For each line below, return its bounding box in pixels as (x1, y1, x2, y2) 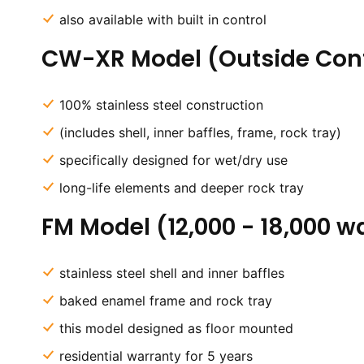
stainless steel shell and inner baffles (58, 265, 284, 281)
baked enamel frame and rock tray (58, 292, 272, 309)
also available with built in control (58, 11, 266, 28)
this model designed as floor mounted (58, 320, 293, 336)
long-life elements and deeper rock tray (58, 180, 304, 196)
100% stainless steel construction (58, 97, 263, 113)
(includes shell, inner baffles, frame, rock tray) (58, 124, 341, 141)
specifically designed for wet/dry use (58, 152, 288, 168)
